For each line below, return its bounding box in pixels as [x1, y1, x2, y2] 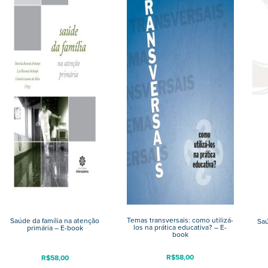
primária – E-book [26, 223, 83, 234]
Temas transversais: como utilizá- [127, 215, 234, 226]
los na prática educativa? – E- [133, 222, 227, 233]
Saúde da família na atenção [10, 215, 100, 227]
